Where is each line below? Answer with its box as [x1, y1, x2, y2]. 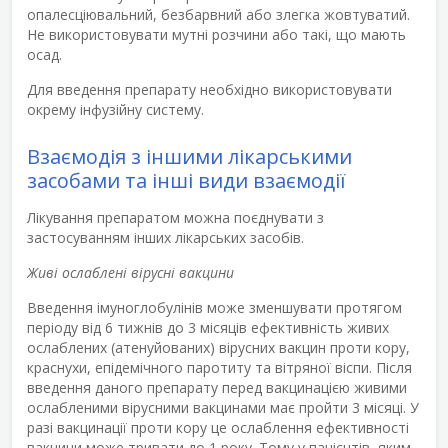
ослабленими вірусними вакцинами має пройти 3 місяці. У [27, 397, 419, 417]
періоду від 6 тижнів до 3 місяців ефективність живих [27, 317, 389, 337]
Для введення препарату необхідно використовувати [27, 79, 392, 99]
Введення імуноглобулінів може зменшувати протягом [27, 297, 402, 317]
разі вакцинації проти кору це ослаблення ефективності [27, 417, 409, 437]
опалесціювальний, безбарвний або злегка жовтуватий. [27, 4, 410, 24]
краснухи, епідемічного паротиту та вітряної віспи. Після [27, 357, 412, 377]
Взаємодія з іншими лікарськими [27, 142, 352, 170]
